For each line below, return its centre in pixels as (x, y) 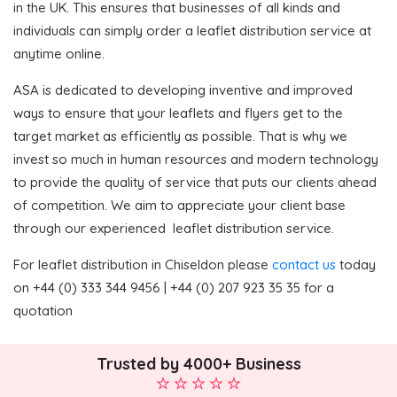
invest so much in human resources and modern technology (196, 159)
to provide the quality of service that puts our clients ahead (195, 182)
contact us (304, 264)
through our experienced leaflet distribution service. (174, 228)
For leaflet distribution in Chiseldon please (143, 264)
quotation (43, 310)
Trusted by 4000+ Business (198, 364)
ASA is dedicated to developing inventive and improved (183, 90)
